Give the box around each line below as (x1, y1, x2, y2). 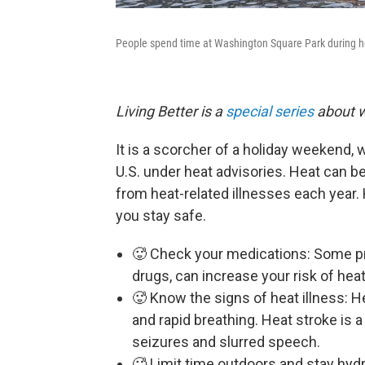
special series (226, 102, 314, 120)
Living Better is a (116, 102, 226, 120)
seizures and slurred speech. (132, 332, 320, 350)
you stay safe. (116, 206, 206, 224)
